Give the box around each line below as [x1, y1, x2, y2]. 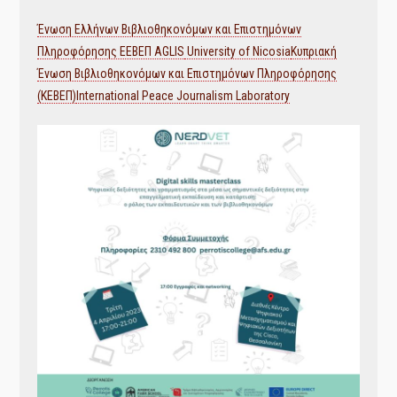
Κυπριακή [291, 44, 338, 58]
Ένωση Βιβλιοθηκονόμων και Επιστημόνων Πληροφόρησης [37, 66, 338, 81]
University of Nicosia [184, 44, 292, 58]
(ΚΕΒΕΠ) [37, 89, 77, 103]
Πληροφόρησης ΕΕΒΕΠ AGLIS [37, 44, 185, 58]
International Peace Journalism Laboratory [76, 89, 291, 103]
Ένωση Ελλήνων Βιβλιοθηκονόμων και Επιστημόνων [37, 22, 302, 36]
